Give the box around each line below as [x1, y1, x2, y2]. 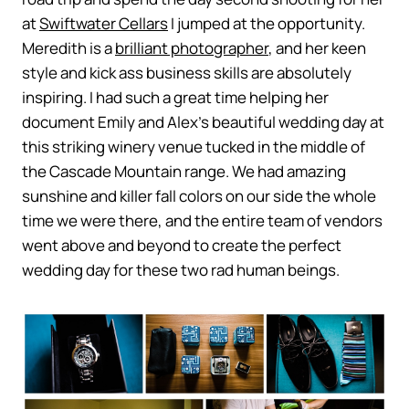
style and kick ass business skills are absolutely [22, 61, 351, 83]
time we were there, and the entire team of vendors [22, 209, 383, 231]
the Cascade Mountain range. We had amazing [22, 160, 346, 182]
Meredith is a [22, 37, 115, 58]
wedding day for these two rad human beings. [22, 258, 340, 280]
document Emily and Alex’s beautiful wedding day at [22, 110, 384, 132]
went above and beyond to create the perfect [22, 234, 341, 256]
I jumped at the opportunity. [168, 12, 365, 34]
